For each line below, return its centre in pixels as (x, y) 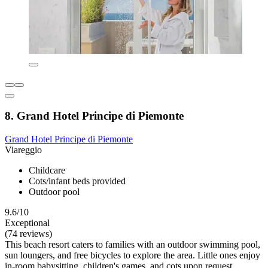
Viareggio (23, 150)
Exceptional (27, 223)
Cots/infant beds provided (77, 181)
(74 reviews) (28, 233)
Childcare (47, 170)
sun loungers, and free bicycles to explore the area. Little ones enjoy (133, 255)
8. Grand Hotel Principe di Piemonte (94, 116)
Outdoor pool (54, 191)
